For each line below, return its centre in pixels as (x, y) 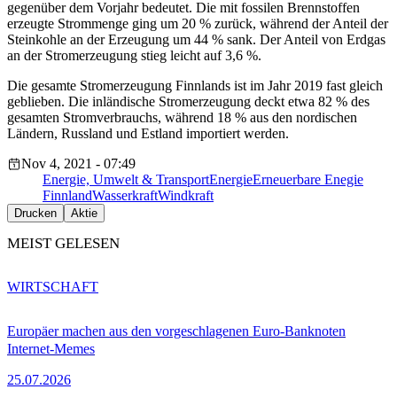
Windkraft (186, 196)
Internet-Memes (51, 348)
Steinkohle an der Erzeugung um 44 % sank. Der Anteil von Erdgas (196, 40)
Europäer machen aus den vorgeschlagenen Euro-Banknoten (176, 331)
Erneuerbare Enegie (308, 180)
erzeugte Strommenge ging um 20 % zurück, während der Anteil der (198, 24)
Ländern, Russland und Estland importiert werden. (148, 134)
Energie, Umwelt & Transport (126, 180)
